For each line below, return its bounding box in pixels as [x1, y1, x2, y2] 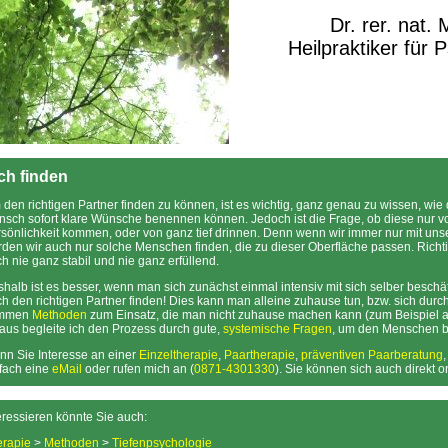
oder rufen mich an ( [82, 362, 194, 376]
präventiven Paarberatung [301, 348, 443, 362]
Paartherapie [224, 348, 295, 362]
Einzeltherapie [139, 348, 218, 362]
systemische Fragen [223, 322, 332, 336]
